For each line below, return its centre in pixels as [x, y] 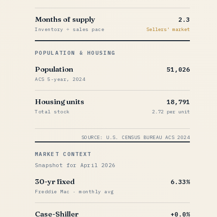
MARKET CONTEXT [63, 154]
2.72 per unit [171, 112]
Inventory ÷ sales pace [70, 29]
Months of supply [65, 19]
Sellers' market [168, 29]
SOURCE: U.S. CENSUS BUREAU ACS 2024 [136, 137]
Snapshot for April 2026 [75, 165]
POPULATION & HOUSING [75, 53]
